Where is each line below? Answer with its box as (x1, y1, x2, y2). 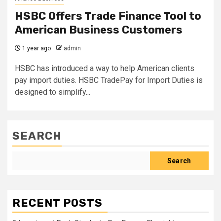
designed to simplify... (15, 87, 90, 97)
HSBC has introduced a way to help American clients (15, 64, 194, 73)
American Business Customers (15, 23, 183, 37)
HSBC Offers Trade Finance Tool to (15, 9, 201, 23)
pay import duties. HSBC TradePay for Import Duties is (15, 75, 203, 85)
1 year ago (21, 45, 51, 52)
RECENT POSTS (12, 196, 103, 210)
